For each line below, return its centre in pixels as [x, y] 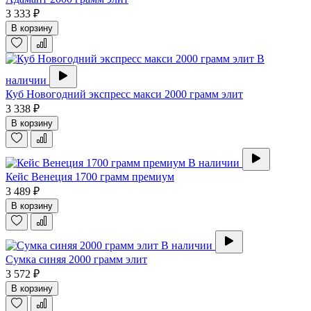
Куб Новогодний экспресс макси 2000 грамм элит [124, 94]
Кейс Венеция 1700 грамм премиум [90, 177]
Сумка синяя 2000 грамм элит [76, 260]
